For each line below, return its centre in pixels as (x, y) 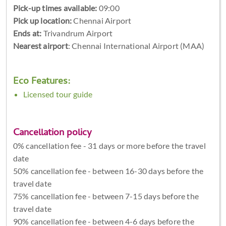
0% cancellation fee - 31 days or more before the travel (109, 145)
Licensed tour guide (58, 94)
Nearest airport (40, 45)
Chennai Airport (102, 20)
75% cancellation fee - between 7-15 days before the (106, 196)
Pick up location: (42, 20)
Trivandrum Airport (77, 33)
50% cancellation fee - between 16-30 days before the (108, 171)
